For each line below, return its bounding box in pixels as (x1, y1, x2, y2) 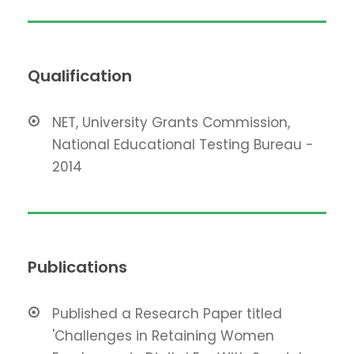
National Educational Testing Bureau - (52, 135, 314, 154)
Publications (28, 256, 127, 278)
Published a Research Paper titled (52, 304, 282, 323)
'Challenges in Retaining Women (52, 326, 274, 345)
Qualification (28, 65, 132, 87)
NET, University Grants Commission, (52, 113, 290, 132)
